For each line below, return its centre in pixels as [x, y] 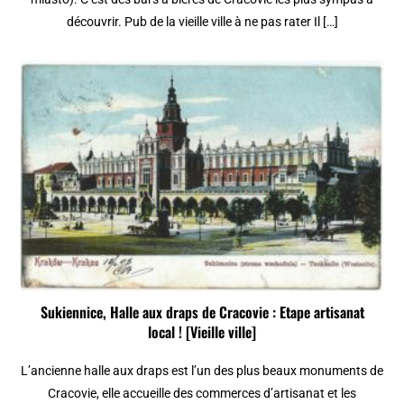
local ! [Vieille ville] [202, 331]
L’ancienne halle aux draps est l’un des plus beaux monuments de [202, 370]
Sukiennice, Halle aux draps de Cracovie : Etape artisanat [202, 312]
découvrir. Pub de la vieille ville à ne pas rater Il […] [202, 22]
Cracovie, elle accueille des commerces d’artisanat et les [202, 393]
